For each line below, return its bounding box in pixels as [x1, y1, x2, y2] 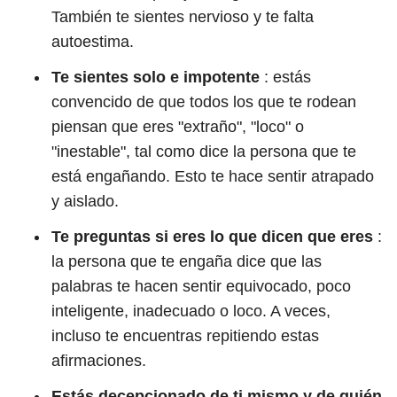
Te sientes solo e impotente [51, 68, 260, 86]
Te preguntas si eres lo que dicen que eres [51, 228, 373, 245]
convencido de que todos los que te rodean [51, 93, 356, 111]
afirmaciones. [51, 352, 146, 370]
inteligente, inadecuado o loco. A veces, [51, 302, 331, 320]
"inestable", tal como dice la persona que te [51, 143, 356, 160]
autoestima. [51, 33, 134, 51]
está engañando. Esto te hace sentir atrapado [51, 167, 374, 185]
